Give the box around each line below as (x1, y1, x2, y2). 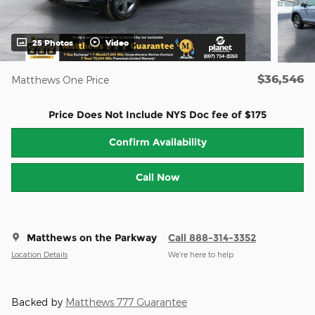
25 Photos (32, 38, 73, 48)
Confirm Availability (108, 136, 207, 149)
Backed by (11, 296, 65, 309)
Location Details (11, 249, 67, 259)
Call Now (135, 171, 180, 184)
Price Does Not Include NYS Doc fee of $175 (49, 108, 266, 122)
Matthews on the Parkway (27, 231, 157, 245)
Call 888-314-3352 (168, 231, 256, 245)
